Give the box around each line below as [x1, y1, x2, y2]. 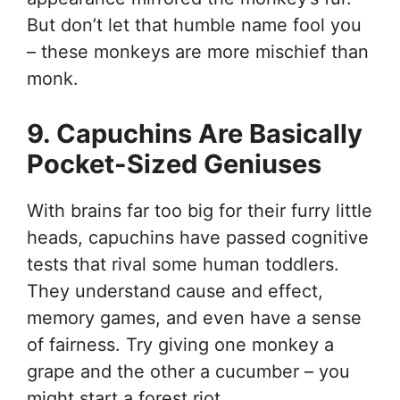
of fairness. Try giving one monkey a [27, 333, 334, 355]
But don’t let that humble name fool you [27, 13, 362, 36]
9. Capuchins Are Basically [27, 117, 362, 149]
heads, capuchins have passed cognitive [27, 226, 369, 248]
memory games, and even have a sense [27, 306, 362, 329]
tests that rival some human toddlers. [27, 253, 339, 275]
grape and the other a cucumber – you [27, 360, 350, 382]
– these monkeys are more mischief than [27, 40, 369, 62]
